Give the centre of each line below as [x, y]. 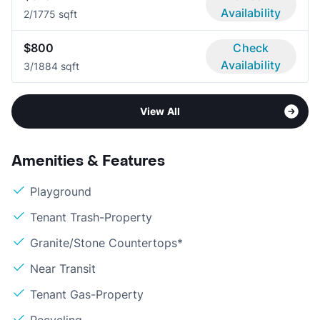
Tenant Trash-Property [91, 217]
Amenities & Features [88, 161]
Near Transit [63, 268]
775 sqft [57, 14]
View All [160, 111]
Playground [61, 191]
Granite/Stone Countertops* [106, 242]
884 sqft [59, 66]
